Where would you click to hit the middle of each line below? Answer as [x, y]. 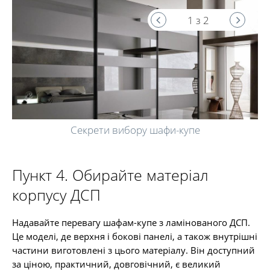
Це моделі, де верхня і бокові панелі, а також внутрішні [135, 236]
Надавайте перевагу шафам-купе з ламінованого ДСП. [131, 222]
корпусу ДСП [56, 195]
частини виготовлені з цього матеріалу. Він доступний [133, 250]
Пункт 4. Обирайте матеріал [110, 175]
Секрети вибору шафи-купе [135, 130]
